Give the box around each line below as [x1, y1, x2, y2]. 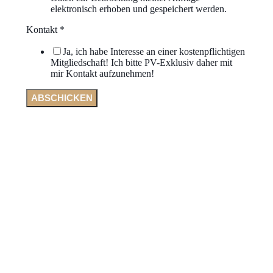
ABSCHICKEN [31, 93, 93, 103]
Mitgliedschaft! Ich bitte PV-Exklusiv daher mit [51, 57, 232, 68]
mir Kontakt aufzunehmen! [51, 68, 154, 79]
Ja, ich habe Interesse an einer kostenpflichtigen [63, 46, 245, 57]
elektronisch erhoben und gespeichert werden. [51, 4, 227, 14]
